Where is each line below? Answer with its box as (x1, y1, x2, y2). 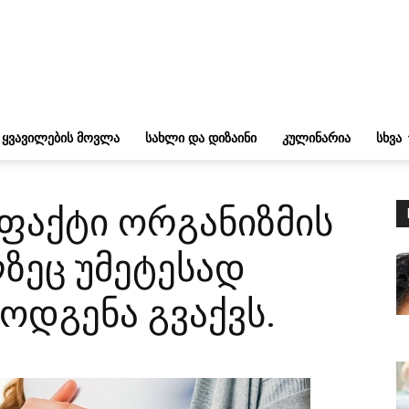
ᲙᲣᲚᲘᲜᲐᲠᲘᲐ (282, 129, 351, 146)
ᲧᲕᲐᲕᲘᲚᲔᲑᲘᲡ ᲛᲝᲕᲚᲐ (2, 129, 120, 146)
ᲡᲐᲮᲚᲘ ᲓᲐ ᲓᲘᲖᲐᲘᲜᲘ (145, 129, 257, 146)
